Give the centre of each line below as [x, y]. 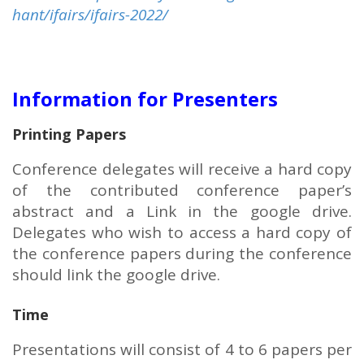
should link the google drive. [116, 274]
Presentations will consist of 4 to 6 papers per [182, 349]
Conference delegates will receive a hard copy [182, 169]
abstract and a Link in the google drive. [182, 211]
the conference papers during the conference [182, 253]
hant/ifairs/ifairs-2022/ [90, 15]
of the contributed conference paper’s [182, 190]
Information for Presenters [145, 99]
